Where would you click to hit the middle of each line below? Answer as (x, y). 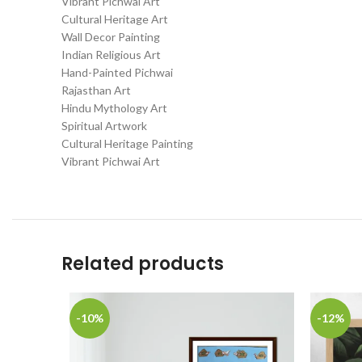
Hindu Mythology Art (114, 108)
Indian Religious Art (111, 55)
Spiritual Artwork (104, 126)
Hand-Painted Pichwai (117, 72)
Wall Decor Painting (111, 37)
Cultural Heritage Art (115, 19)
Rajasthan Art (96, 90)
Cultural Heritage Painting (127, 143)
